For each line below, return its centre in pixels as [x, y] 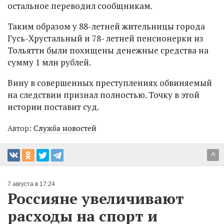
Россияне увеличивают [96, 199]
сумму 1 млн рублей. [50, 62]
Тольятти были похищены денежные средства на [108, 50]
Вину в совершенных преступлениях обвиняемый [110, 83]
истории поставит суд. [54, 107]
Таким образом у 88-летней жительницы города [106, 26]
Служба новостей [65, 128]
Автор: [20, 128]
